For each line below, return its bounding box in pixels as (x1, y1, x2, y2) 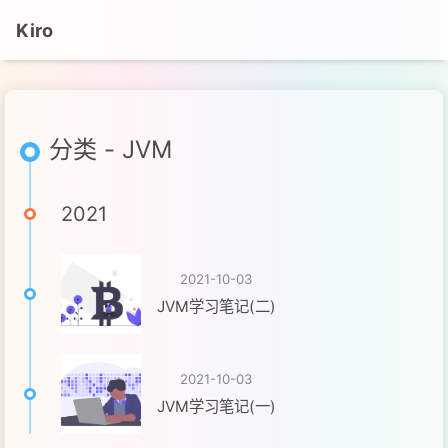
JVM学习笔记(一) (157, 397, 276, 416)
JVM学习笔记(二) (157, 297, 276, 316)
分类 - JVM (49, 135, 172, 164)
